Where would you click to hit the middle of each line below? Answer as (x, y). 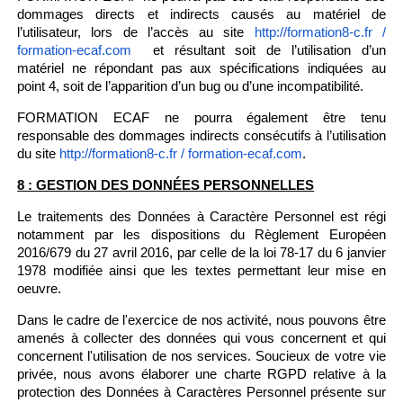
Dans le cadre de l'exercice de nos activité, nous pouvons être (201, 320)
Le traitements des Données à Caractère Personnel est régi (201, 216)
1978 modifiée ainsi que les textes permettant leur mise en (201, 270)
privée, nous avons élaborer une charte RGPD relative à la (201, 374)
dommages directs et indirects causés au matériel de (201, 14)
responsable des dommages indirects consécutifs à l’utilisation (201, 135)
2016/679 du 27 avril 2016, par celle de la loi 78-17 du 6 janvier (201, 252)
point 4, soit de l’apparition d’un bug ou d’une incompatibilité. (191, 86)
